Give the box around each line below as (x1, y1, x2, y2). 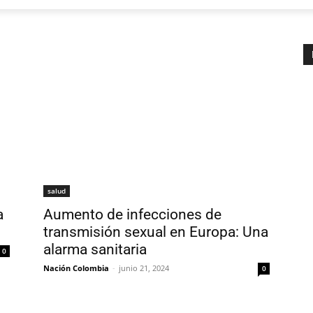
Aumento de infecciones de (43, 205, 221, 223)
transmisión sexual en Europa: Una (43, 223, 268, 240)
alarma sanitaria (43, 240, 147, 258)
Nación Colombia (43, 262, 109, 273)
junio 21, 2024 (119, 262, 169, 273)
